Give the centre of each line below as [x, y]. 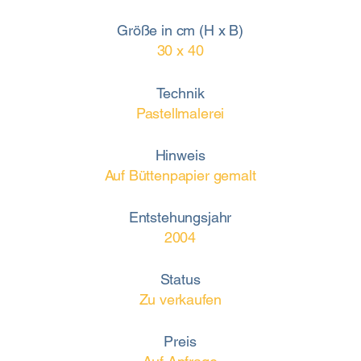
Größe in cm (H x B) [180, 30]
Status [180, 279]
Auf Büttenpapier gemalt [180, 175]
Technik [180, 93]
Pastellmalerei [180, 113]
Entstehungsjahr [180, 217]
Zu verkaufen [180, 299]
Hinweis [180, 155]
